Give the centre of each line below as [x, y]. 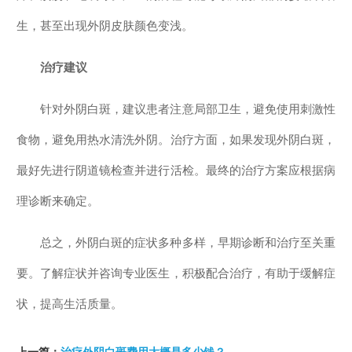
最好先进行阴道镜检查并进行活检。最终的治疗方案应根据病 [176, 170]
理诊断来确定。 [58, 201]
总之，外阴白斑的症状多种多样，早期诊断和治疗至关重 [188, 242]
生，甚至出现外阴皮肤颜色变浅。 [105, 26]
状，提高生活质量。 [70, 304]
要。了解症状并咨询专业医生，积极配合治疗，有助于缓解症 [176, 273]
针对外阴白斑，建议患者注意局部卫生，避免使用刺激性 [188, 109]
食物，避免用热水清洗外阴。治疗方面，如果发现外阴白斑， [176, 139]
